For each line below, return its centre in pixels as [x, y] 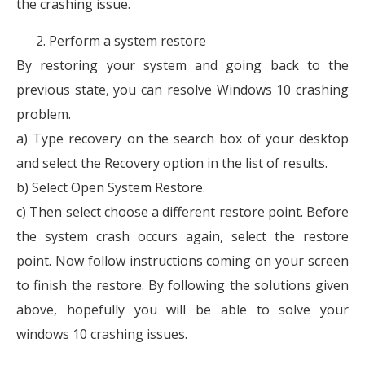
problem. [44, 114]
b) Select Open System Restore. [111, 187]
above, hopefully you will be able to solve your [182, 309]
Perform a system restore [128, 40]
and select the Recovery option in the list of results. [172, 163]
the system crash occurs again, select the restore [182, 236]
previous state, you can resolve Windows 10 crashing [182, 89]
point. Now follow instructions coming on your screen [182, 260]
